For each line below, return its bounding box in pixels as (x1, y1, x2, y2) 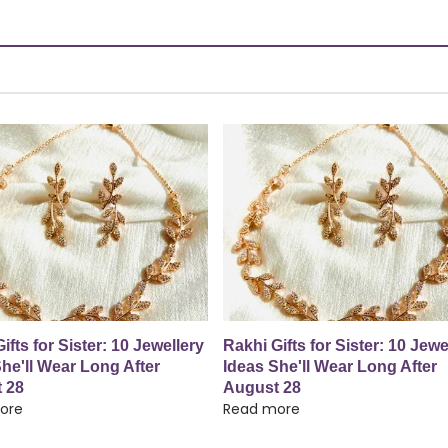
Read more (223, 398, 300, 419)
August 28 (223, 378, 301, 396)
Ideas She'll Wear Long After (223, 357, 437, 375)
